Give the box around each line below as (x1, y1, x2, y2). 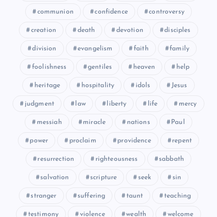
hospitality (81, 82, 115, 90)
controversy (149, 8, 185, 16)
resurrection (37, 155, 75, 163)
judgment (24, 100, 54, 108)
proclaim (69, 137, 96, 145)
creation (31, 27, 57, 34)
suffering (77, 192, 106, 200)
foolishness (31, 63, 67, 71)
